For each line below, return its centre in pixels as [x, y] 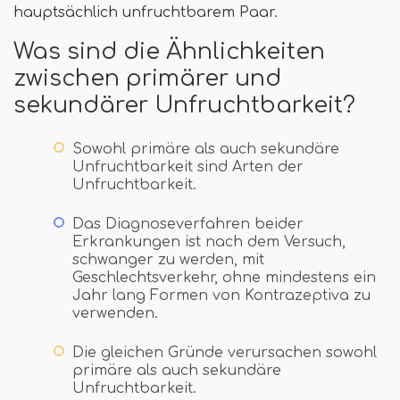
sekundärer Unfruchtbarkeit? [184, 105]
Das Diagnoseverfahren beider [188, 224]
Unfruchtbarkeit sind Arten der [188, 167]
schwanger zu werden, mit [168, 259]
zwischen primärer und [147, 78]
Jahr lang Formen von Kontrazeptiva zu [221, 295]
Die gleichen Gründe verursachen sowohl [225, 352]
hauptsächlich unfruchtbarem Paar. [146, 12]
